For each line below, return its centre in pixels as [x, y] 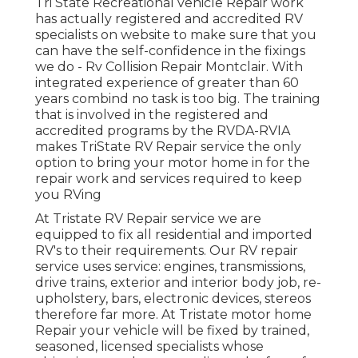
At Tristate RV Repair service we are [148, 218]
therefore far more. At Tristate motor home [173, 314]
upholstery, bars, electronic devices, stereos [173, 298]
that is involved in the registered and [152, 114]
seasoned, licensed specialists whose [149, 346]
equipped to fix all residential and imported [174, 234]
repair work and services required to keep [169, 178]
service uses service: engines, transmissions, [170, 266]
